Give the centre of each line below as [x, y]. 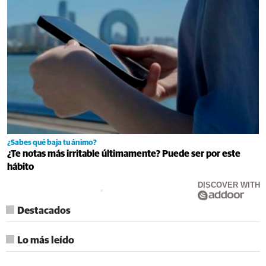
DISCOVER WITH [229, 185]
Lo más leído [46, 240]
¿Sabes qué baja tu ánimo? [52, 142]
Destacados [44, 211]
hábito [20, 167]
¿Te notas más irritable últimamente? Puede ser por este [124, 153]
